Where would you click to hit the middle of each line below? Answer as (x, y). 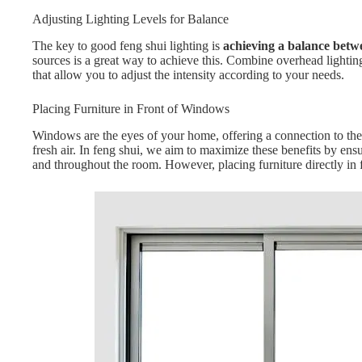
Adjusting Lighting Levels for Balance (130, 19)
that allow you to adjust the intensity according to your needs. (188, 75)
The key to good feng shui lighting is (128, 46)
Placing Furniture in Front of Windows (131, 109)
